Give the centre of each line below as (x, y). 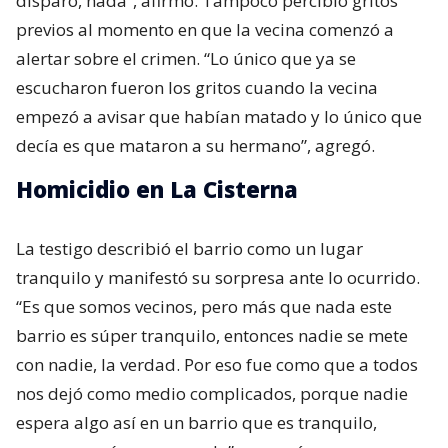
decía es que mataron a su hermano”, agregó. (195, 145)
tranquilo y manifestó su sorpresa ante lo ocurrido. (218, 277)
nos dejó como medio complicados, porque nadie (212, 393)
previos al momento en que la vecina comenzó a (205, 29)
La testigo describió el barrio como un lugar (189, 248)
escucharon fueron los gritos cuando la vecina (197, 87)
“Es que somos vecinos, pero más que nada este (204, 306)
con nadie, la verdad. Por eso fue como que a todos (217, 364)
